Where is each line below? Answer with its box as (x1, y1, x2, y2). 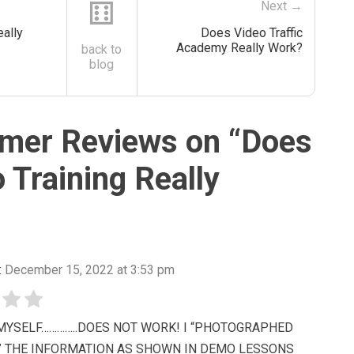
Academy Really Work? (175, 40, 303, 55)
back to (81, 41, 122, 57)
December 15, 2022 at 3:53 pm (5, 262, 175, 278)
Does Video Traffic (200, 24, 303, 40)
